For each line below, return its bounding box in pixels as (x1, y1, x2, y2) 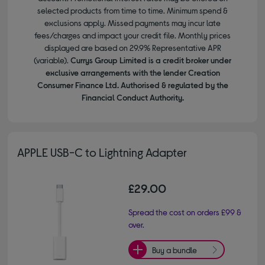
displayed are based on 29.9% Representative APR (44, 43, 221, 53)
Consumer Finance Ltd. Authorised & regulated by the (37, 80, 228, 91)
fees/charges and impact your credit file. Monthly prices (34, 30, 231, 41)
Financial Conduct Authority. (81, 92, 184, 103)
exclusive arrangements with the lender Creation (45, 67, 220, 78)
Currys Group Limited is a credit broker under (70, 55, 231, 66)
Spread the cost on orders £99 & (128, 207, 241, 218)
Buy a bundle (152, 244, 197, 255)
